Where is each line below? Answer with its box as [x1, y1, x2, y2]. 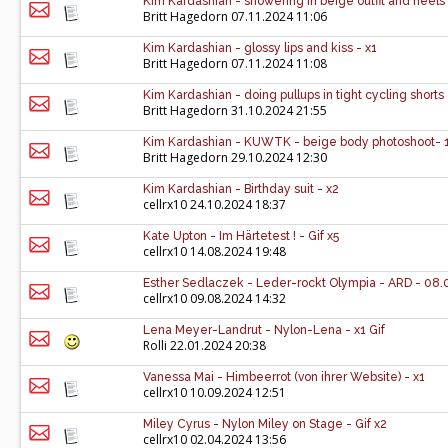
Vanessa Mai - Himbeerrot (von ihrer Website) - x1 [143, 370, 425, 384]
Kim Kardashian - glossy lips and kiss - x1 [143, 41, 377, 55]
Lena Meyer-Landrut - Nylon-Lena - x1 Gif [143, 323, 385, 337]
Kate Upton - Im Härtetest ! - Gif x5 [143, 229, 339, 243]
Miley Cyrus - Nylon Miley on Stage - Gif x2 [143, 417, 387, 431]
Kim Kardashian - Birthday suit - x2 [143, 182, 339, 196]
